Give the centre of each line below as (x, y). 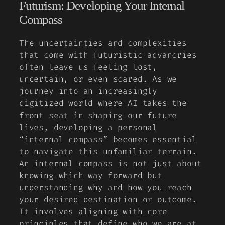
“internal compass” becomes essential (108, 139)
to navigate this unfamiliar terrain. (108, 151)
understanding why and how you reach (105, 187)
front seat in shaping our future (98, 115)
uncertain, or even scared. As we (98, 79)
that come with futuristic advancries (108, 55)
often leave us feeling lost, (88, 67)
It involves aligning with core (93, 211)
